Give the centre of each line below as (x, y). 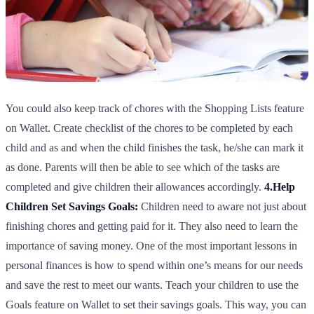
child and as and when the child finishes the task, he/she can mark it (155, 148)
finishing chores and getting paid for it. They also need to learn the (152, 226)
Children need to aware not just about (222, 207)
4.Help (280, 187)
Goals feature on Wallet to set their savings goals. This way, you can (156, 305)
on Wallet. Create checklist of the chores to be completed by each (149, 128)
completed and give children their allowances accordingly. (135, 187)
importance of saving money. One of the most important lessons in (151, 246)
